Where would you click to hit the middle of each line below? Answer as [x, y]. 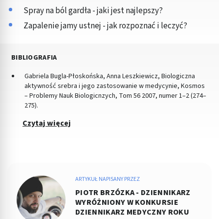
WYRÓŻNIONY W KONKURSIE [127, 203]
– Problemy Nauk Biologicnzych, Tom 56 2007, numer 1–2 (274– [115, 96]
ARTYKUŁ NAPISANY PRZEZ [108, 179]
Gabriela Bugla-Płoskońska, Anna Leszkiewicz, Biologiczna [110, 77]
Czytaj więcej [47, 123]
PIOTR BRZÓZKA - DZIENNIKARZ [133, 193]
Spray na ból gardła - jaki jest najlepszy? [93, 11]
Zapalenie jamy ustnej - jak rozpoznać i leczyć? [105, 26]
